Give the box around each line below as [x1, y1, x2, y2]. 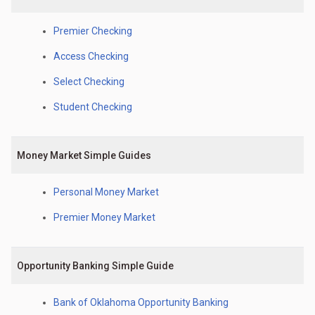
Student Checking [53, 101, 132, 112]
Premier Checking [53, 25, 132, 37]
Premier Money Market [53, 212, 155, 223]
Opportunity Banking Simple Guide [17, 260, 174, 271]
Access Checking [53, 51, 129, 62]
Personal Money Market [53, 186, 159, 198]
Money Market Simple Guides [17, 150, 151, 161]
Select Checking [53, 76, 124, 87]
